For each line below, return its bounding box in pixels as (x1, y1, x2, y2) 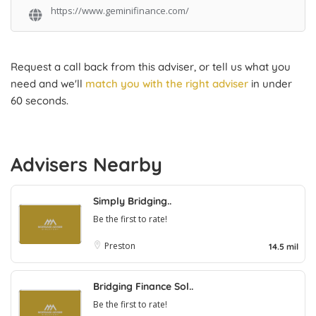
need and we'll (11, 76, 85, 90)
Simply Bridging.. (93, 194, 171, 207)
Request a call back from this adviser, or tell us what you (11, 59, 291, 73)
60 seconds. (11, 93, 68, 107)
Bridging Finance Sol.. (93, 279, 193, 293)
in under (248, 76, 292, 90)
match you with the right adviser (85, 76, 248, 90)
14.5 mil (269, 241, 298, 252)
